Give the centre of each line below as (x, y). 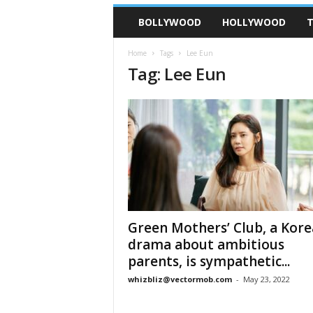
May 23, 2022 (266, 279)
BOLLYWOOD (169, 22)
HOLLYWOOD (254, 22)
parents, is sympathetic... (209, 261)
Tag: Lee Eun (177, 74)
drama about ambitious (206, 245)
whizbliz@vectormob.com (180, 279)
